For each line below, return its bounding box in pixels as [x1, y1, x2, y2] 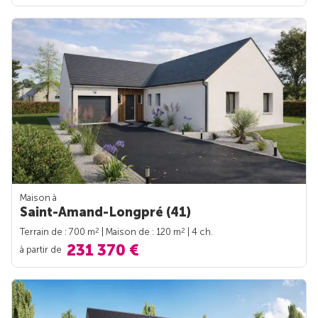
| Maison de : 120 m [99, 226, 181, 237]
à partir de [20, 243, 64, 255]
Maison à [20, 192, 57, 203]
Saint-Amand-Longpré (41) [20, 204, 191, 220]
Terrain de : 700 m [20, 226, 95, 237]
